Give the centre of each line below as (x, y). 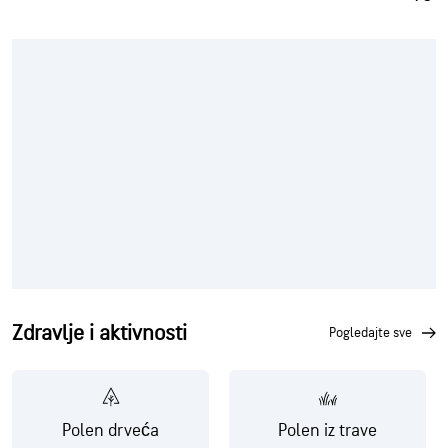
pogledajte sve (374, 332)
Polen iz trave (327, 430)
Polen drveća (110, 430)
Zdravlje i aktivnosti (99, 333)
